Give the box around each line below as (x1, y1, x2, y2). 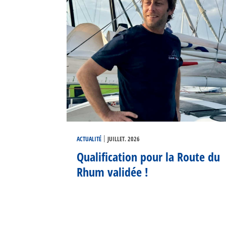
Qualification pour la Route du (77, 148, 220, 165)
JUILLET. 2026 (107, 134, 140, 143)
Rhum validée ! (77, 163, 148, 180)
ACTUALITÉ (77, 134, 101, 143)
